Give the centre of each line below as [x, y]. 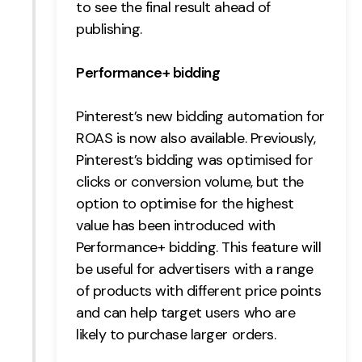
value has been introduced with [176, 226]
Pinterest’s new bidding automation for [200, 117]
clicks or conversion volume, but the [190, 182]
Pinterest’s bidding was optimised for [195, 160]
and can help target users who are [186, 313]
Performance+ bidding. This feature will [199, 248]
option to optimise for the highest [185, 204]
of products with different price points [199, 291]
